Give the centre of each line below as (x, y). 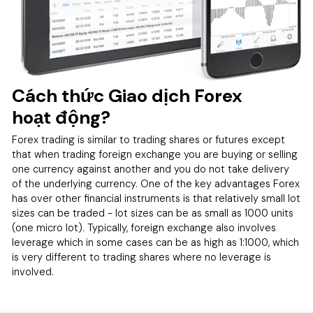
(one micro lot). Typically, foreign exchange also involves (144, 228)
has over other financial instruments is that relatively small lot (156, 199)
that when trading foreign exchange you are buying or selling (155, 155)
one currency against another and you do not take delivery (151, 169)
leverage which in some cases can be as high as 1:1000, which (156, 243)
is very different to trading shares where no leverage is (142, 257)
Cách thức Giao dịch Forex (128, 95)
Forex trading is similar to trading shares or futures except (149, 140)
